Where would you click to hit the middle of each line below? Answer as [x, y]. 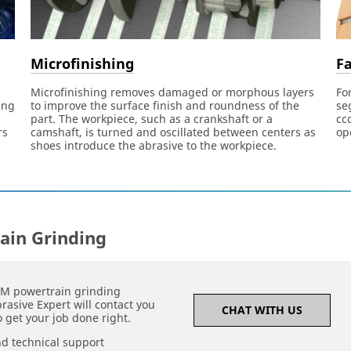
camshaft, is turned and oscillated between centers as [173, 132]
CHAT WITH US [262, 310]
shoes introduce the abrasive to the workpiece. [153, 145]
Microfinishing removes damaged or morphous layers [172, 92]
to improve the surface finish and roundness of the [165, 105]
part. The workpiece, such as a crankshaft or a [151, 118]
